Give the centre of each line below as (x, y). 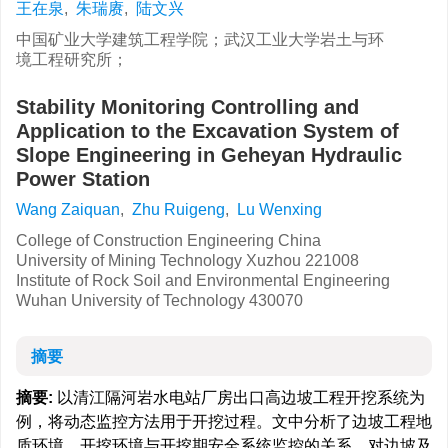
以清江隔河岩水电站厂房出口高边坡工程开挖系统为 (239, 397)
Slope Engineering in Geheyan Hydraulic (209, 155)
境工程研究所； (72, 59)
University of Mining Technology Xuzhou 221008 (187, 260)
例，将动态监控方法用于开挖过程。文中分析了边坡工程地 (224, 421)
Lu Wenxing (279, 209)
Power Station (83, 179)
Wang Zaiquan (68, 209)
